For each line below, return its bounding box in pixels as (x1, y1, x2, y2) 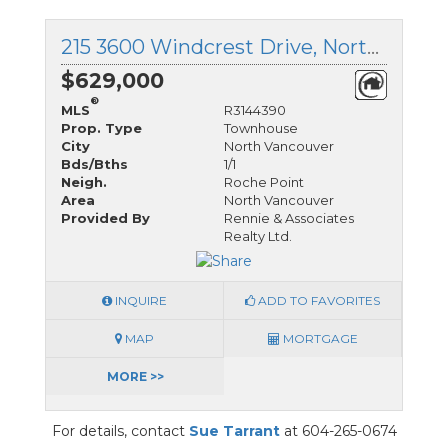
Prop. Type (61, 119, 142, 136)
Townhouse (224, 119, 298, 136)
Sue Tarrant (188, 421, 280, 440)
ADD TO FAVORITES (255, 292, 380, 308)
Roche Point (224, 173, 304, 190)
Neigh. (61, 173, 107, 190)
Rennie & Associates (224, 209, 354, 226)
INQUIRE (112, 292, 167, 308)
